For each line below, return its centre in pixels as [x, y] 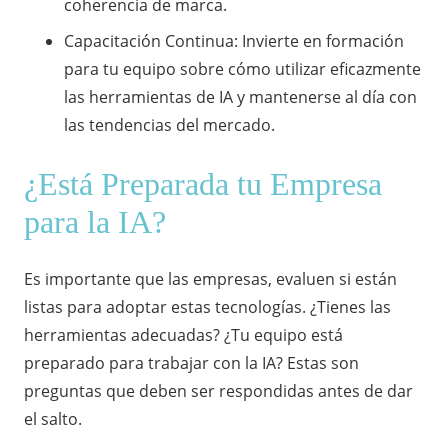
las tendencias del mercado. [169, 124]
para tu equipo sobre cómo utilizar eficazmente [242, 68]
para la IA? [95, 222]
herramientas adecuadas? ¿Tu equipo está [183, 335]
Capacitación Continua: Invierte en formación [234, 40]
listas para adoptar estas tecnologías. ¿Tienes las [207, 307]
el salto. [53, 419]
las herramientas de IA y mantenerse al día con [240, 96]
